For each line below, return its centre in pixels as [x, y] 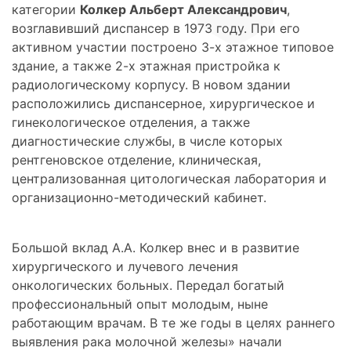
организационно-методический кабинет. [139, 197]
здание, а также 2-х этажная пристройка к [146, 65]
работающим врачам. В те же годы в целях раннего [174, 322]
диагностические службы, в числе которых [147, 141]
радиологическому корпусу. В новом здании [151, 84]
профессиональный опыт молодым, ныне [140, 304]
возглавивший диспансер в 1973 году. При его [156, 28]
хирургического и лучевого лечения [125, 266]
